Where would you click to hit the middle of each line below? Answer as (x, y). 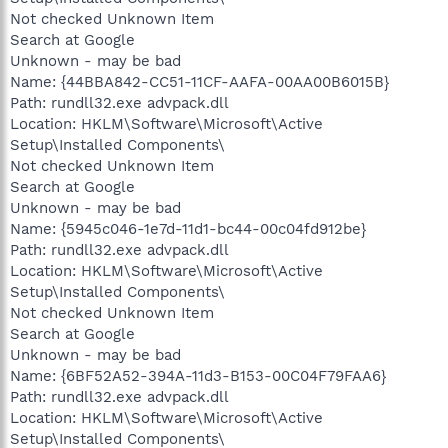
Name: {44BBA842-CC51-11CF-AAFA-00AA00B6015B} (199, 81)
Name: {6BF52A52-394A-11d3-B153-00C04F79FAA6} (198, 375)
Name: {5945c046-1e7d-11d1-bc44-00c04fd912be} (188, 228)
